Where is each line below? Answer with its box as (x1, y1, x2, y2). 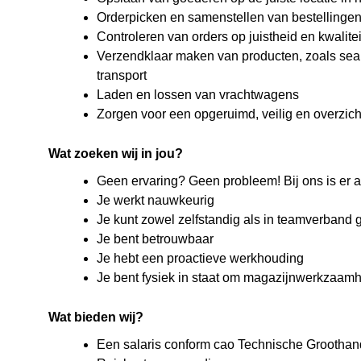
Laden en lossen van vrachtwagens (97, 88, 299, 102)
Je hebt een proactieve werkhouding (97, 251, 304, 265)
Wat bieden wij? (48, 310, 143, 324)
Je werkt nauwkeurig (97, 193, 214, 207)
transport (97, 68, 147, 82)
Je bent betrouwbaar (97, 232, 214, 246)
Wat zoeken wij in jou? (48, 147, 183, 160)
